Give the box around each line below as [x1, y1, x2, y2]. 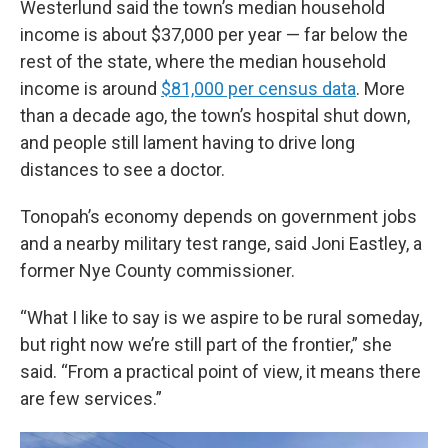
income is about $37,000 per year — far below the [20, 24, 408, 46]
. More [356, 78, 405, 100]
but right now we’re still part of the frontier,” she [20, 334, 392, 356]
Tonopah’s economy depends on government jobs [20, 206, 417, 228]
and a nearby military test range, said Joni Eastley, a [20, 233, 422, 255]
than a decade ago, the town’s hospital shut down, [20, 105, 410, 127]
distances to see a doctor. [20, 159, 225, 181]
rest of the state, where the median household [20, 51, 386, 73]
